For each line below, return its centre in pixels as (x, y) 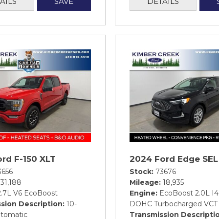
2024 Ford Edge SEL (174, 159)
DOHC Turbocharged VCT (174, 204)
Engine (142, 193)
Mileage (144, 182)
